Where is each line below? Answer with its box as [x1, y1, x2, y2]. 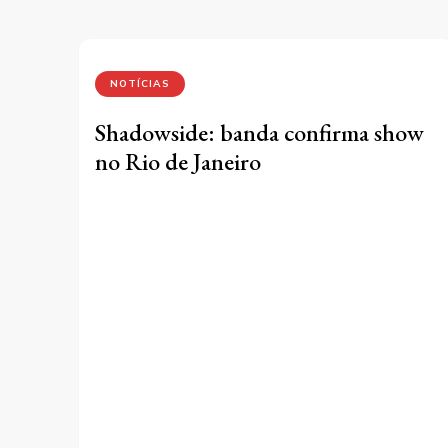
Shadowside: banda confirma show [95, 116, 424, 148]
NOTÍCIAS [110, 76, 170, 90]
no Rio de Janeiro [95, 145, 261, 177]
